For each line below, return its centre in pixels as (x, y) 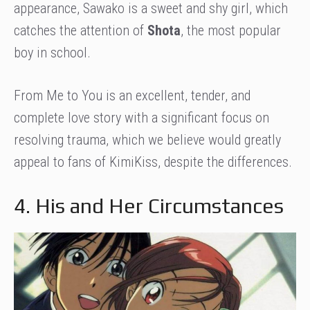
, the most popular (231, 30)
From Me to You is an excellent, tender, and (132, 95)
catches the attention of (81, 30)
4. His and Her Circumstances (149, 206)
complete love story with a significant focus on (142, 117)
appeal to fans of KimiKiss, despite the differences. (153, 162)
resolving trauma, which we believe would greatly (147, 139)
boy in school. (52, 52)
